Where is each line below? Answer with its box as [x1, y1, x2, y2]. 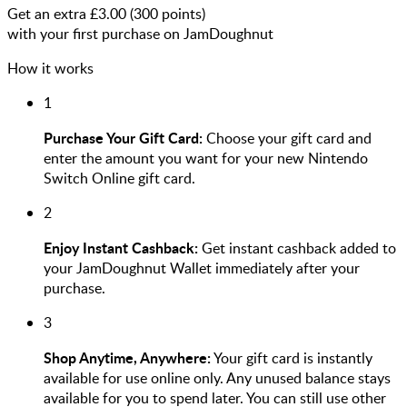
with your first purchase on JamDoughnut [7, 23, 273, 44]
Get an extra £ [7, 3, 98, 24]
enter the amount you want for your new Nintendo [44, 147, 368, 168]
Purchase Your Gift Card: [44, 126, 203, 148]
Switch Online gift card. [44, 167, 195, 188]
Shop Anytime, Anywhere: [44, 346, 211, 368]
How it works [7, 57, 94, 78]
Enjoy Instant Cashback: [44, 236, 198, 258]
